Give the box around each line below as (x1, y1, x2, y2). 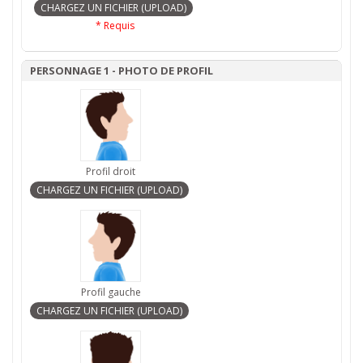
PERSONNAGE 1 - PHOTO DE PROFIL (30, 63, 213, 79)
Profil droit (86, 164, 135, 179)
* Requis (95, 19, 135, 33)
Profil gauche (80, 285, 141, 300)
